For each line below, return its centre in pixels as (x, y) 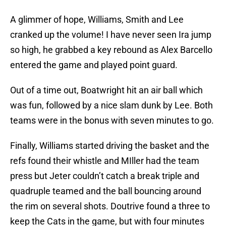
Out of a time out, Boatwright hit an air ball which (106, 90)
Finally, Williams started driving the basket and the (110, 146)
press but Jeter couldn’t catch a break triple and (105, 176)
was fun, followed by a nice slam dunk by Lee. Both (111, 105)
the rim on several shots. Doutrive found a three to (110, 206)
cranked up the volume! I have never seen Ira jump (111, 35)
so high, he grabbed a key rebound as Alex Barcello (111, 50)
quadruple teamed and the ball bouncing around (106, 191)
